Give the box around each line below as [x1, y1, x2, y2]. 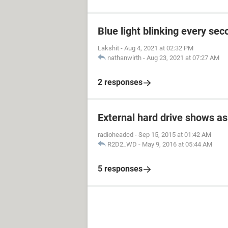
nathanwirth [107, 54, 141, 62]
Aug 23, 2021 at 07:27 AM [147, 54, 219, 62]
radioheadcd [98, 131, 133, 138]
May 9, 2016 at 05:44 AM [142, 140, 212, 148]
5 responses [98, 164, 142, 174]
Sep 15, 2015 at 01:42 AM [138, 131, 211, 138]
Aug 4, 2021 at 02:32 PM [124, 44, 193, 52]
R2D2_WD [107, 140, 137, 148]
